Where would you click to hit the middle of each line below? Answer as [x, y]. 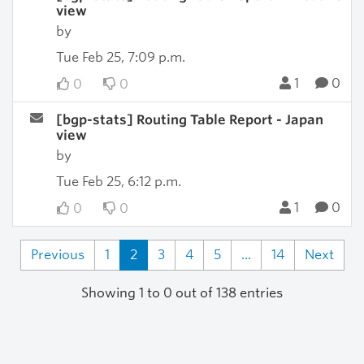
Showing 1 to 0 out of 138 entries [182, 293]
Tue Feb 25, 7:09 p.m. [120, 57]
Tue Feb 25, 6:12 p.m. [118, 182]
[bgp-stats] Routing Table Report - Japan [189, 120]
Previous [57, 255]
